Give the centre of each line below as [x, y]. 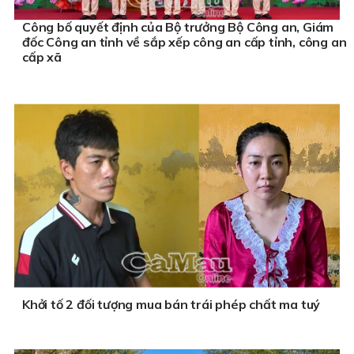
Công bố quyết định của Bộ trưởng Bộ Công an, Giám [178, 26]
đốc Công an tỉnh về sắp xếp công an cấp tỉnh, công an [185, 41]
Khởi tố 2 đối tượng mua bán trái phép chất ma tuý [171, 305]
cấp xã [42, 56]
